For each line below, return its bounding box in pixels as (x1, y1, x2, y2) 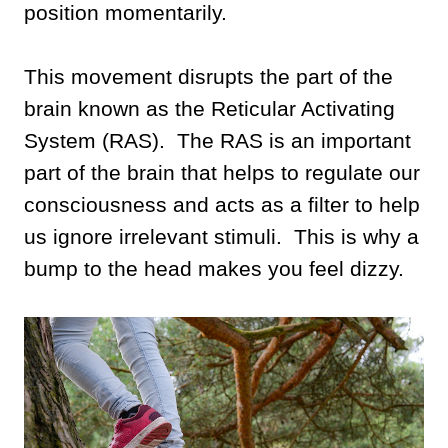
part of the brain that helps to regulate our (24, 160, 420, 184)
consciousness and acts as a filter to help (24, 192, 420, 216)
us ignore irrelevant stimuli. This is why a (24, 224, 419, 248)
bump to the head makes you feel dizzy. (24, 256, 404, 280)
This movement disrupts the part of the (24, 64, 393, 88)
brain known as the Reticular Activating (24, 96, 395, 120)
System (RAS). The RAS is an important (24, 128, 411, 152)
